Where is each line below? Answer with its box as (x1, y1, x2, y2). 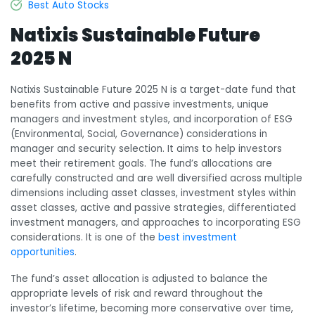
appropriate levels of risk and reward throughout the (11, 286, 263, 300)
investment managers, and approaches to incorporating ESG (11, 216, 301, 230)
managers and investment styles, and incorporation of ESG (11, 112, 292, 127)
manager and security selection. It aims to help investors (11, 142, 282, 156)
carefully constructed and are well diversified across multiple (11, 172, 302, 186)
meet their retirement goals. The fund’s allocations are (11, 157, 272, 171)
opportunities (11, 245, 75, 259)
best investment (158, 231, 237, 245)
